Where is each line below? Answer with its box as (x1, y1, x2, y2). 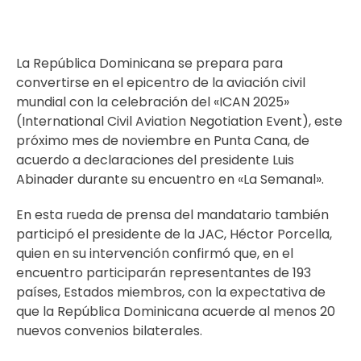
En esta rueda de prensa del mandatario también (16, 205, 329, 224)
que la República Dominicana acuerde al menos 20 (16, 302, 335, 321)
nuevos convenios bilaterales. (16, 322, 202, 340)
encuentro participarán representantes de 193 (16, 263, 311, 282)
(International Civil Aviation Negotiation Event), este (16, 112, 342, 131)
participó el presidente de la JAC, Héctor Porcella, (16, 225, 332, 243)
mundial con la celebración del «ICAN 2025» (16, 93, 289, 111)
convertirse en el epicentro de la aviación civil (16, 73, 305, 92)
